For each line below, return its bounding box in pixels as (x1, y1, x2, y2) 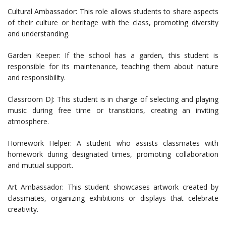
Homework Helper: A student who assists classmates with (8, 138, 218, 148)
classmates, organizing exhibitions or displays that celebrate (8, 193, 218, 203)
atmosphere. (8, 117, 49, 127)
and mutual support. (8, 160, 73, 171)
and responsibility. (8, 73, 66, 83)
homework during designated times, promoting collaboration (8, 149, 218, 159)
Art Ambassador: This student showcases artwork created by (8, 182, 218, 192)
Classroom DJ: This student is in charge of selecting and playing (8, 94, 218, 104)
